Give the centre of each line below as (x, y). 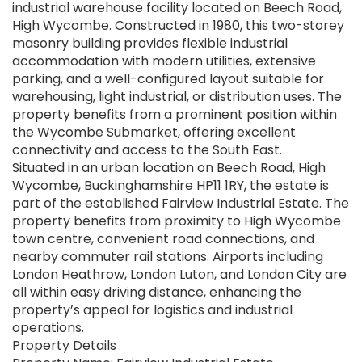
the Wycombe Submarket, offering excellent (154, 133)
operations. (48, 328)
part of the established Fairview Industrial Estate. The (181, 204)
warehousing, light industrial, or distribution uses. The (177, 97)
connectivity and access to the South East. (147, 150)
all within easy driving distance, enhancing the (157, 293)
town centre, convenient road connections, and (163, 239)
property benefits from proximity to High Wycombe (177, 221)
